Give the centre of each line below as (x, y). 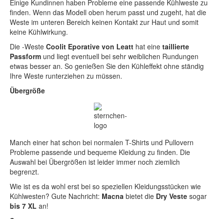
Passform (25, 56)
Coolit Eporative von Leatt (90, 47)
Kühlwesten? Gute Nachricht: (56, 196)
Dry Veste (171, 196)
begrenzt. (24, 172)
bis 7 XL (23, 206)
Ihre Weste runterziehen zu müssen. (66, 76)
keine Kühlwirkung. (39, 32)
